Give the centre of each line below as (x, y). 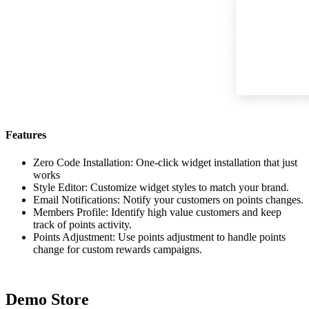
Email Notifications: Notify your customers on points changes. (168, 199)
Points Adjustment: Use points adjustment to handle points (159, 237)
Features (26, 135)
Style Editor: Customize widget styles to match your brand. (161, 187)
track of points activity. (82, 224)
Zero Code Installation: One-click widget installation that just (165, 162)
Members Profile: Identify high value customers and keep (157, 212)
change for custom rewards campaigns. (118, 249)
